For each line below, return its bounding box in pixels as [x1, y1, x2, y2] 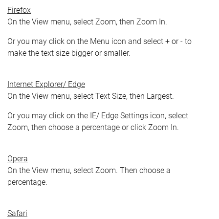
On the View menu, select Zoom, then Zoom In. [7, 17, 167, 26]
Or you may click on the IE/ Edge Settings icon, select [7, 110, 188, 120]
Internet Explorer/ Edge [7, 79, 85, 89]
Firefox [7, 5, 31, 15]
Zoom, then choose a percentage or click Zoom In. [7, 122, 179, 132]
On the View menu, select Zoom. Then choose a [7, 165, 171, 175]
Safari [7, 208, 27, 218]
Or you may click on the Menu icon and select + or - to [7, 36, 192, 46]
